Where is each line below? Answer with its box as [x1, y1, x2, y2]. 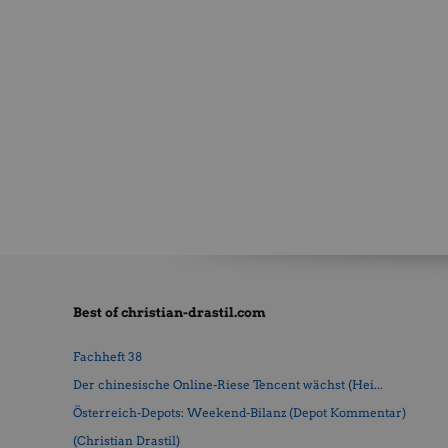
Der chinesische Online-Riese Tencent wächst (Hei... [72, 377, 383, 393]
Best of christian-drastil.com [72, 305, 266, 321]
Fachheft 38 [72, 349, 142, 365]
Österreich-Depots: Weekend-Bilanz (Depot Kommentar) [72, 405, 406, 421]
